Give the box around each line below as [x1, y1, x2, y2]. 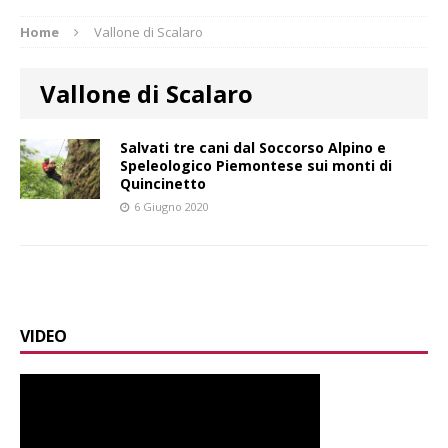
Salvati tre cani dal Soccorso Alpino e [120, 137, 386, 157]
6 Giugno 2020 [134, 198, 209, 214]
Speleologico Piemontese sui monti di [120, 155, 392, 175]
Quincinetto [120, 173, 206, 193]
